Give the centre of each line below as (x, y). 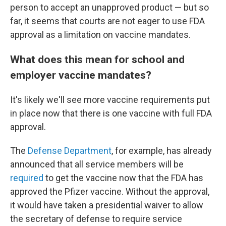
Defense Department (70, 151)
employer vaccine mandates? (81, 75)
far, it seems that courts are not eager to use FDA (107, 21)
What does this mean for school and (97, 59)
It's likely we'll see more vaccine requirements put (110, 100)
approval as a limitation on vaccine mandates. (100, 35)
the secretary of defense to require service (96, 219)
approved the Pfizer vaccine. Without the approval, (110, 191)
